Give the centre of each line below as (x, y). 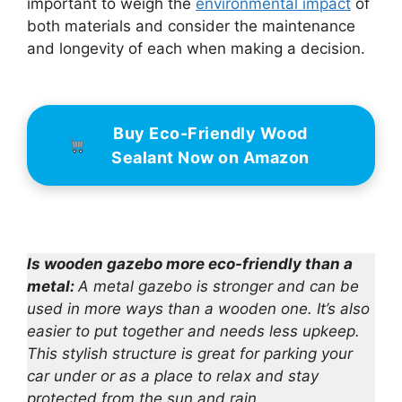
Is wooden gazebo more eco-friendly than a (190, 264)
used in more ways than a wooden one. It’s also (198, 309)
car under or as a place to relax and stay (173, 376)
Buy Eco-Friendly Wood (210, 133)
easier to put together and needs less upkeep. (193, 332)
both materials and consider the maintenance (191, 26)
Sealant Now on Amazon (210, 157)
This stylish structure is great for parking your (190, 354)
